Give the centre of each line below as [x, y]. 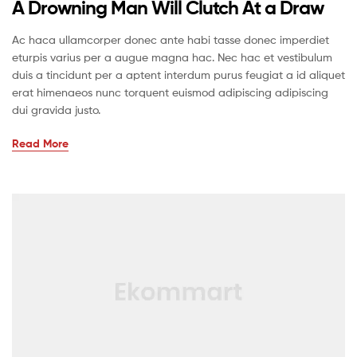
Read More [40, 143]
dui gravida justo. [56, 109]
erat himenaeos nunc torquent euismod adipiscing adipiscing [170, 92]
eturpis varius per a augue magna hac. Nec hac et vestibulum [172, 57]
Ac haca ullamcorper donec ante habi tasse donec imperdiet [171, 39]
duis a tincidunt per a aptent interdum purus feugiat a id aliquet [178, 74]
